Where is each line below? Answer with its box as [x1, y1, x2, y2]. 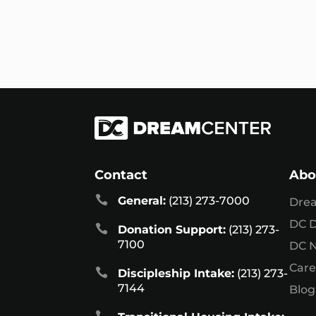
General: [117, 194, 166, 208]
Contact [95, 167, 148, 183]
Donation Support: [117, 223, 226, 237]
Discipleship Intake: [117, 267, 234, 281]
